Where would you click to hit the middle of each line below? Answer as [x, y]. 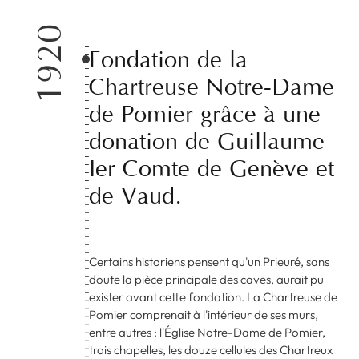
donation [134, 141]
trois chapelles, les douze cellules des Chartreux [211, 350]
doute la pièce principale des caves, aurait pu [207, 279]
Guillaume [271, 141]
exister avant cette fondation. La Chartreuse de [214, 297]
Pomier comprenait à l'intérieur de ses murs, [204, 315]
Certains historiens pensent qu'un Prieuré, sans [210, 262]
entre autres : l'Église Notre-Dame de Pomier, [208, 332]
